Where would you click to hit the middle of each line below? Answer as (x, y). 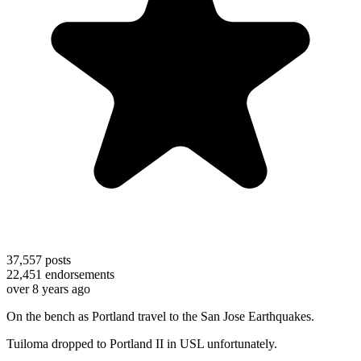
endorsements (78, 274)
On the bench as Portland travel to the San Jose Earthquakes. (160, 316)
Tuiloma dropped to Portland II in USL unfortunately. (142, 343)
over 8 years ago (48, 288)
